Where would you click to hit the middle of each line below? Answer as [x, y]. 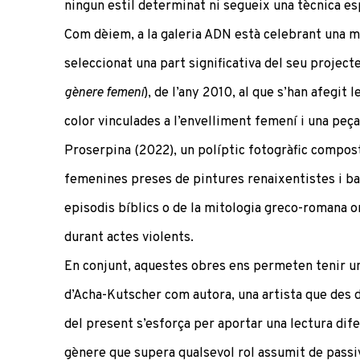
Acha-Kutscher [117, 295]
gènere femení [104, 92]
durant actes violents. [129, 237]
